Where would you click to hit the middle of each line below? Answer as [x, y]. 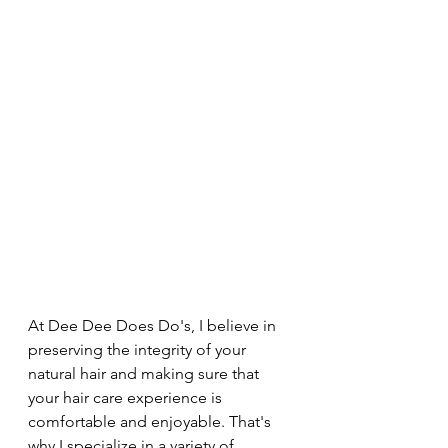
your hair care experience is [127, 398]
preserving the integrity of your [139, 350]
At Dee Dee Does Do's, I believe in [154, 326]
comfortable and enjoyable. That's [151, 422]
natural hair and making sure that [145, 374]
